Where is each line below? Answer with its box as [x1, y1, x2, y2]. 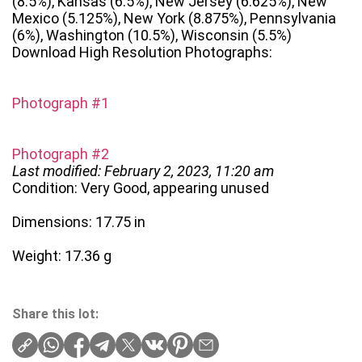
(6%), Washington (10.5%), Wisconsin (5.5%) [12, 27, 292, 44]
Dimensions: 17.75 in [12, 213, 145, 231]
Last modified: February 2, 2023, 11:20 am [12, 162, 274, 180]
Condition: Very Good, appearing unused [12, 179, 269, 197]
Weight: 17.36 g [12, 247, 112, 265]
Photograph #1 [12, 95, 109, 112]
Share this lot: [12, 306, 99, 322]
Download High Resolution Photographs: [12, 44, 272, 61]
